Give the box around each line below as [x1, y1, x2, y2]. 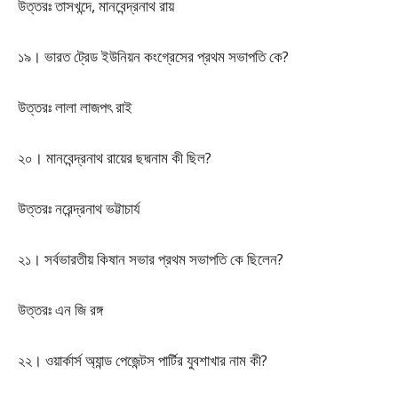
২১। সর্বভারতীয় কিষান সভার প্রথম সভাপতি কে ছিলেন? [18, 249, 283, 269]
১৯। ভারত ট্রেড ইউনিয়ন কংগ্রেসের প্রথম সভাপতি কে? [18, 46, 289, 67]
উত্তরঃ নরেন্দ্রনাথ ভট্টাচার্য [18, 198, 139, 219]
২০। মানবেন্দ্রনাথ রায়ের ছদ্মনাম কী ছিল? [18, 147, 211, 168]
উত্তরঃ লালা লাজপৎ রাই [18, 97, 132, 117]
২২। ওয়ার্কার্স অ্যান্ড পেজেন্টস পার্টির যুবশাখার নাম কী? [18, 350, 267, 370]
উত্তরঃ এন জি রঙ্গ [18, 299, 103, 320]
